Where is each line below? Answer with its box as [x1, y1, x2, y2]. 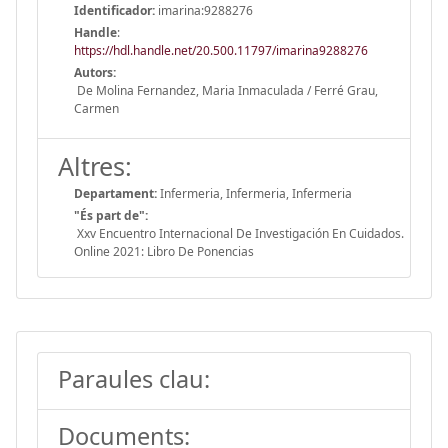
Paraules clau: [58, 362, 210, 395]
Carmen [74, 99, 119, 117]
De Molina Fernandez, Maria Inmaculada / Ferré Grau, [74, 81, 378, 99]
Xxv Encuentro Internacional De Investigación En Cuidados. [74, 224, 404, 242]
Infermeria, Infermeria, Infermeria [157, 184, 352, 202]
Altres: [58, 148, 132, 183]
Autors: [74, 63, 116, 81]
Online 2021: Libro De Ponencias [74, 242, 254, 260]
